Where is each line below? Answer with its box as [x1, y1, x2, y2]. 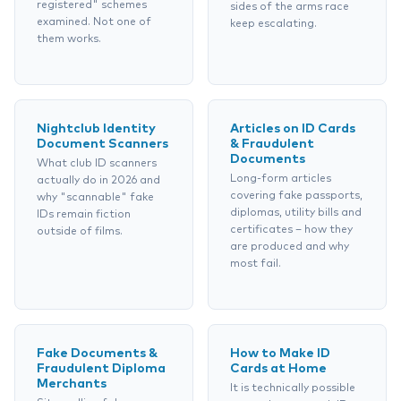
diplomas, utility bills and [230, 208, 362, 218]
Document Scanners [37, 138, 168, 150]
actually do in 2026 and [37, 175, 160, 186]
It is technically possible [230, 383, 355, 394]
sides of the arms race [230, 2, 349, 13]
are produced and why [230, 242, 349, 252]
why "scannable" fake [37, 192, 154, 203]
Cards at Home [230, 363, 327, 375]
